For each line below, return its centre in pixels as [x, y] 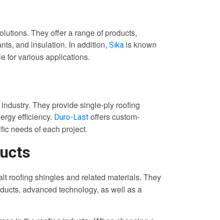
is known [140, 45]
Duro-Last [72, 117]
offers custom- [115, 117]
